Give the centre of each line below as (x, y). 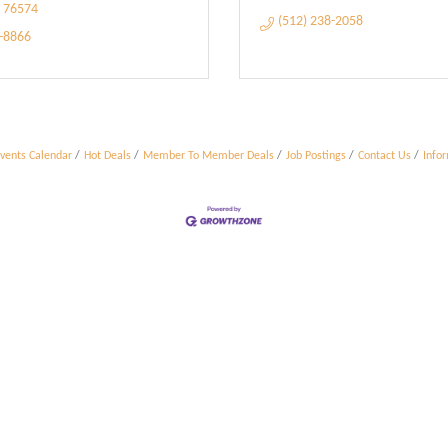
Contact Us (384, 156)
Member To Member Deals (208, 156)
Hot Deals (107, 156)
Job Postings (316, 156)
